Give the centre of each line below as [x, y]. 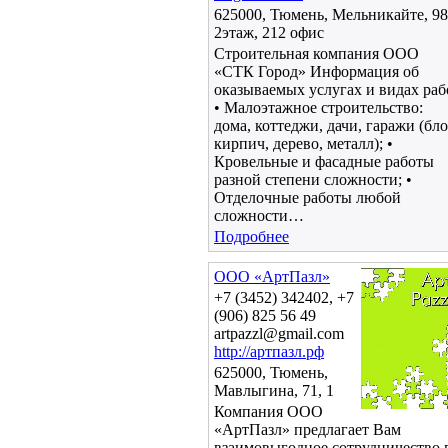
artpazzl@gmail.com [279, 333]
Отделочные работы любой [307, 197]
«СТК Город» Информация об [316, 71]
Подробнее [251, 236]
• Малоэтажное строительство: [318, 107]
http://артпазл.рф [269, 351]
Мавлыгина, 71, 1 [274, 390]
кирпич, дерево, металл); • [303, 143]
